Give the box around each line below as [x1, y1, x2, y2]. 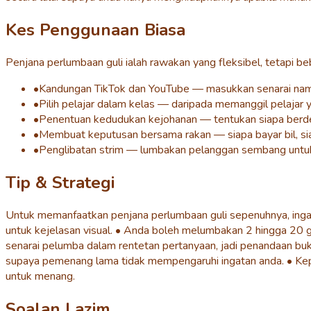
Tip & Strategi [6, 171, 115, 194]
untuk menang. [6, 268, 75, 284]
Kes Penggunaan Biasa [6, 19, 185, 42]
